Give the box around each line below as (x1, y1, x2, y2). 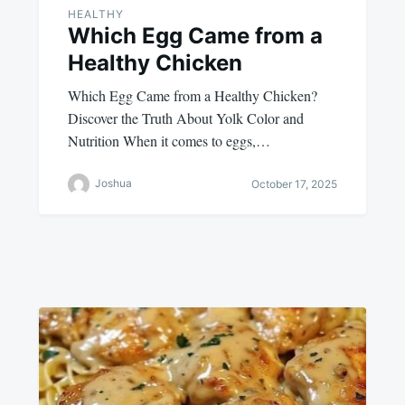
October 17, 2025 (251, 177, 338, 192)
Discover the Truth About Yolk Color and (67, 108, 304, 127)
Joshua (94, 176, 132, 191)
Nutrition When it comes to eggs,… (67, 130, 270, 150)
